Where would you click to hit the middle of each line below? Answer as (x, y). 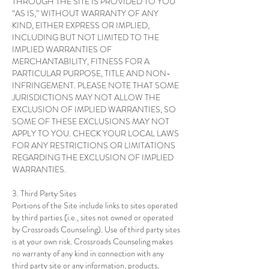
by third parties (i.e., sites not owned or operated (93, 217)
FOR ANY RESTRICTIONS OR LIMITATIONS (94, 145)
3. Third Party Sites (44, 193)
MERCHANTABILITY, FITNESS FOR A (81, 61)
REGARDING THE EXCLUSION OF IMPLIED (93, 157)
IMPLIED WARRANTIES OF (62, 49)
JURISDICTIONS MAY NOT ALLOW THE (86, 97)
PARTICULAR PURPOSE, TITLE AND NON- (91, 73)
